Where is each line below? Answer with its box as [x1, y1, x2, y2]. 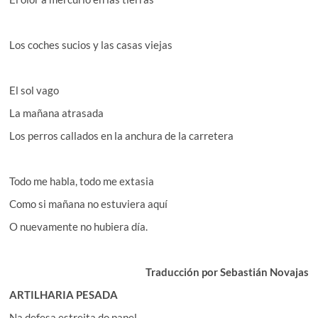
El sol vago [9, 83, 60, 97]
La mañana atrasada [9, 106, 104, 119]
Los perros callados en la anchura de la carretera [9, 128, 234, 142]
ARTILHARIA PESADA [9, 287, 119, 301]
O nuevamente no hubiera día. [9, 219, 148, 233]
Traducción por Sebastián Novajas [145, 265, 309, 278]
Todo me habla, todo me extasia [9, 174, 155, 187]
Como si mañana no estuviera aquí [9, 197, 168, 210]
